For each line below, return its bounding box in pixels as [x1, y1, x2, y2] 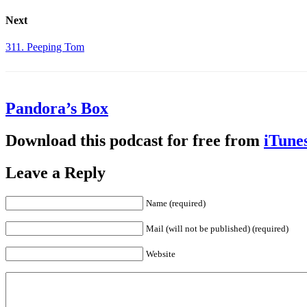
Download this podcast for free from [5, 132, 264, 150]
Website [146, 248, 175, 259]
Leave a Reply [5, 164, 106, 182]
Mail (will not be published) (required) [146, 223, 288, 234]
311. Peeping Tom [5, 41, 84, 53]
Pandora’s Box [5, 99, 108, 118]
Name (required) [146, 197, 206, 208]
